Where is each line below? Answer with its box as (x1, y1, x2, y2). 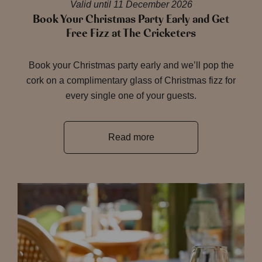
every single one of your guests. (65, 91, 196, 101)
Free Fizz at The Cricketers (66, 26, 196, 41)
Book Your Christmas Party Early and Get (33, 12, 229, 27)
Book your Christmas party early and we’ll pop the (28, 60, 234, 70)
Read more (108, 132, 154, 142)
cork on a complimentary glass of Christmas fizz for (26, 75, 236, 85)
